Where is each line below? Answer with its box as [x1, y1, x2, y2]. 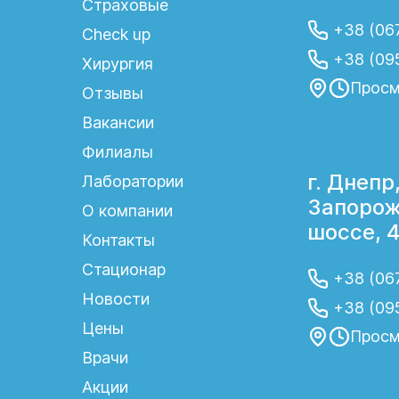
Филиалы [81, 142, 153, 161]
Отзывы [81, 84, 143, 102]
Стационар [81, 260, 166, 279]
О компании [81, 201, 173, 220]
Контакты [81, 231, 155, 249]
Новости [81, 289, 150, 308]
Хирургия [81, 54, 153, 73]
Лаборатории [81, 172, 183, 191]
